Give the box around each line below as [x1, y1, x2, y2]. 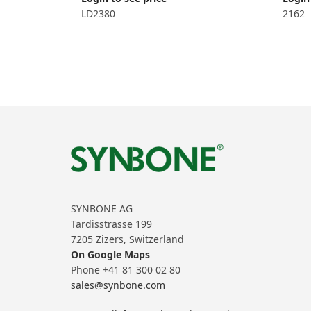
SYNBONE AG [71, 202, 133, 215]
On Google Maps [71, 248, 150, 261]
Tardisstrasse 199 [71, 217, 152, 230]
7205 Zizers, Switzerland [71, 233, 184, 246]
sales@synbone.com [71, 278, 165, 292]
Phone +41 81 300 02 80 [71, 263, 180, 276]
